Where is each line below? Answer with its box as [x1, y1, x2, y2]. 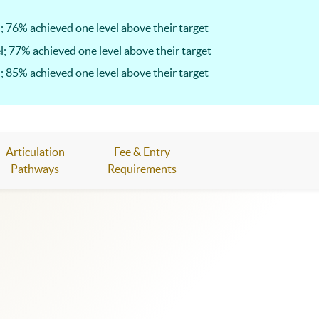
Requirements [107, 162, 177, 175]
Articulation [5, 145, 65, 158]
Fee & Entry [113, 145, 170, 158]
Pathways [11, 162, 59, 175]
